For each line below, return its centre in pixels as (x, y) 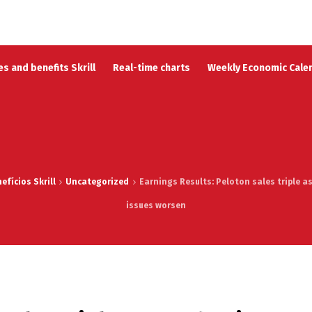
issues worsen (156, 205)
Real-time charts (151, 68)
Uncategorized (97, 182)
